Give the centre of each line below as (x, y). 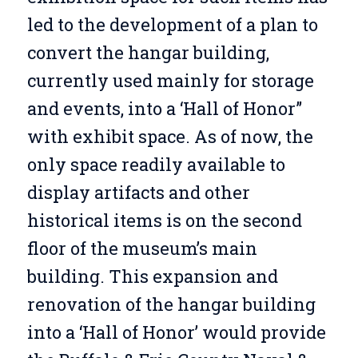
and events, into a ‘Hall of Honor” (164, 109)
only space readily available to (156, 165)
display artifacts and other (138, 193)
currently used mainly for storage (170, 81)
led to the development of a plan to (172, 25)
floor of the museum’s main (142, 249)
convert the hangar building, (148, 53)
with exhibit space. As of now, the (170, 137)
